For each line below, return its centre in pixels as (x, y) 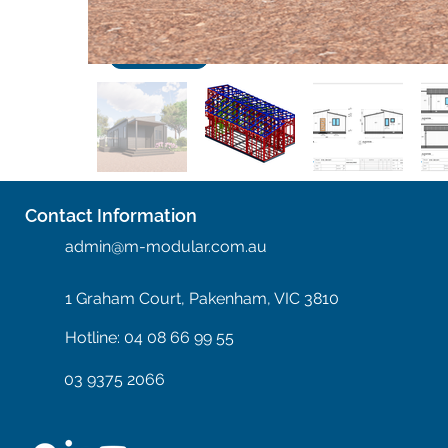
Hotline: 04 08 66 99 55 (150, 337)
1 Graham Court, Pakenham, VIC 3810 (202, 298)
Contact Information (111, 215)
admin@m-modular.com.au (166, 246)
